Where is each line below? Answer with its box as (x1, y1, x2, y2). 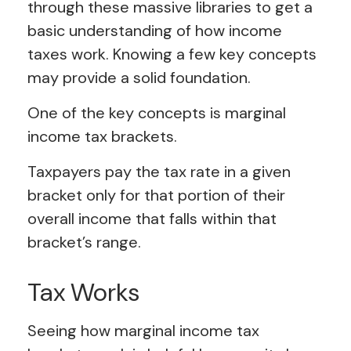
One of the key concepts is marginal (27, 103, 286, 124)
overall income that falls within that (27, 208, 277, 230)
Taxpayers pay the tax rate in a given (27, 161, 291, 183)
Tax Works (27, 276, 139, 309)
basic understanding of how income (27, 20, 282, 42)
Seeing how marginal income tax (27, 320, 259, 342)
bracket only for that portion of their (27, 185, 285, 206)
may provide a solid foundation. (27, 67, 251, 89)
